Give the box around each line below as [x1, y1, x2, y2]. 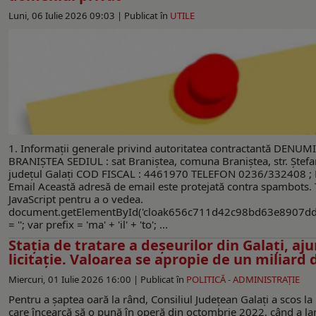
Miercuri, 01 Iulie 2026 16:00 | [8, 272, 140, 286]
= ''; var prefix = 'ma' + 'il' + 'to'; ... [8, 217, 168, 231]
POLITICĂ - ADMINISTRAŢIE [186, 272, 300, 286]
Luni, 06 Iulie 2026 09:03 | [8, 8, 124, 22]
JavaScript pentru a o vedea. [8, 191, 143, 206]
